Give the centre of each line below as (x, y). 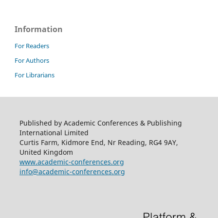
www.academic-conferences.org (72, 162)
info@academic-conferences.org (72, 172)
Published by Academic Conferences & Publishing (100, 123)
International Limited (54, 133)
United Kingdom (46, 152)
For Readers (32, 46)
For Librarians (35, 75)
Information (39, 29)
